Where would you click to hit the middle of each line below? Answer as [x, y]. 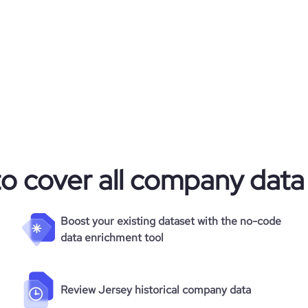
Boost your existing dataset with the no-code [171, 221]
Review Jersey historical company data [156, 290]
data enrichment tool [112, 238]
